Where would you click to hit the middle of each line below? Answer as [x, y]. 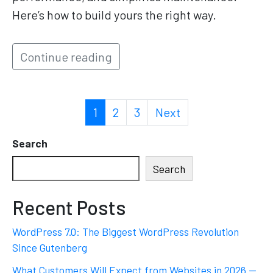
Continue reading [66, 57]
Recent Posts [69, 207]
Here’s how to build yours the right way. [114, 15]
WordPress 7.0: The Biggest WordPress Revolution [126, 232]
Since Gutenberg [50, 248]
